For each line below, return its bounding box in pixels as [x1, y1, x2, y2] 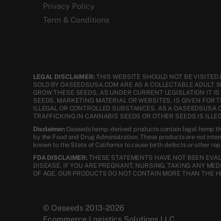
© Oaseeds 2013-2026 [43, 203, 124, 213]
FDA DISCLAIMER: [33, 154, 88, 162]
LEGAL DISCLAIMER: [33, 73, 95, 81]
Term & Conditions [43, 15, 110, 25]
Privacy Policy [43, 1, 95, 11]
